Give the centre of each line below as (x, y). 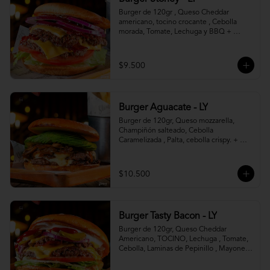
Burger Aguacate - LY (163, 108)
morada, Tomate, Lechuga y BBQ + (175, 32)
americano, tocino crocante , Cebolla (177, 22)
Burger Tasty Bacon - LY (168, 216)
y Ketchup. (136, 259)
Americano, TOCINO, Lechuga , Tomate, (183, 239)
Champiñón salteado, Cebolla (166, 131)
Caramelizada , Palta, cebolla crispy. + (178, 140)
